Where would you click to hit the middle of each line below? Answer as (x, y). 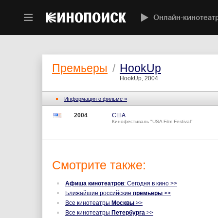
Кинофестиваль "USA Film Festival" (153, 121)
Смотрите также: (99, 165)
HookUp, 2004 (139, 78)
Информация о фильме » (96, 99)
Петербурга (128, 213)
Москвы (123, 203)
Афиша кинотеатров (95, 183)
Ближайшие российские (99, 193)
